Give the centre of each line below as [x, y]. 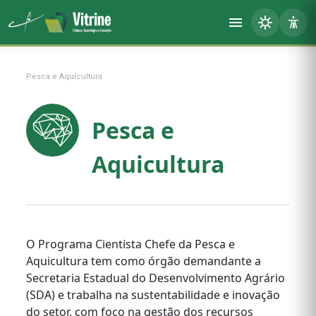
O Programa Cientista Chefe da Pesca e [130, 244]
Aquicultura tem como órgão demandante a [144, 261]
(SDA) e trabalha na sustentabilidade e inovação [153, 295]
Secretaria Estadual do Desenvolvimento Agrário [156, 278]
